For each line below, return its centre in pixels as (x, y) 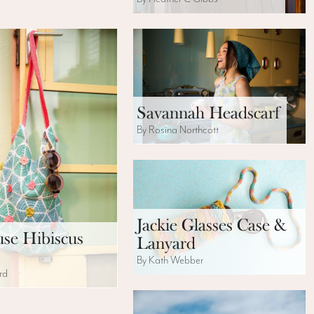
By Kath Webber (170, 260)
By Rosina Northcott (177, 130)
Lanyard (166, 243)
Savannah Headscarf (208, 112)
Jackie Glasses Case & (211, 225)
